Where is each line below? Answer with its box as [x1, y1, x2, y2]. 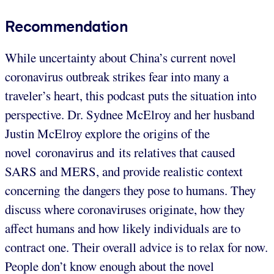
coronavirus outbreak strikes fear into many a [5, 67, 229, 85]
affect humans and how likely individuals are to [5, 219, 240, 237]
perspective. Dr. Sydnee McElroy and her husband [5, 105, 254, 123]
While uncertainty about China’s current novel [5, 48, 236, 66]
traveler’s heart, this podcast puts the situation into [5, 86, 256, 104]
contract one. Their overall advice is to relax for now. [5, 238, 268, 256]
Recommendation [5, 17, 128, 35]
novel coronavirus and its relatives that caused [5, 143, 235, 161]
